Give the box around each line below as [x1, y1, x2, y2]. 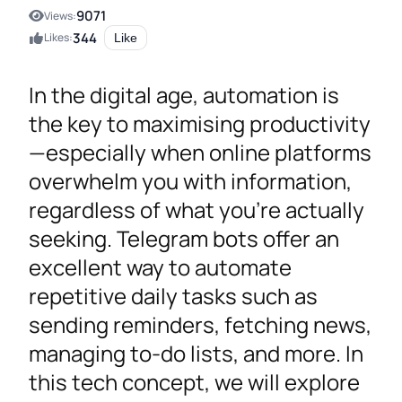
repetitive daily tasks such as [29, 281, 318, 311]
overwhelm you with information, [29, 166, 352, 197]
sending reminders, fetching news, [29, 310, 371, 340]
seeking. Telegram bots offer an [29, 223, 339, 254]
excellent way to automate [29, 252, 292, 283]
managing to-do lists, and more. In [29, 338, 363, 369]
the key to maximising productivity [29, 109, 371, 139]
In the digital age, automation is [29, 80, 339, 110]
